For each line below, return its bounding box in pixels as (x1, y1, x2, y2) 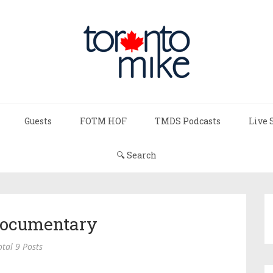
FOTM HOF (80, 115, 127, 127)
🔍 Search (116, 149, 157, 161)
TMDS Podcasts (155, 115, 221, 127)
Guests (24, 115, 52, 127)
